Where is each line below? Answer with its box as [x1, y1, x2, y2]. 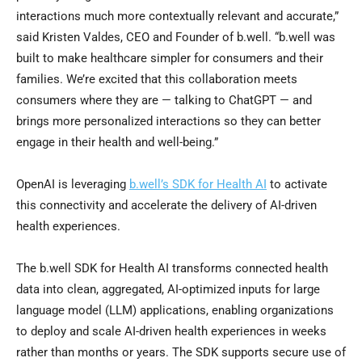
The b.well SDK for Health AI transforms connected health [16, 261, 328, 276]
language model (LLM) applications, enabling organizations [16, 303, 334, 318]
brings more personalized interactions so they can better [16, 114, 321, 129]
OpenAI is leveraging [16, 177, 129, 192]
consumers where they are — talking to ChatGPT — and [16, 93, 312, 108]
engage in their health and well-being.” [16, 135, 218, 150]
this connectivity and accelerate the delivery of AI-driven [16, 198, 317, 213]
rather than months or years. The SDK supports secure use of [16, 345, 346, 360]
